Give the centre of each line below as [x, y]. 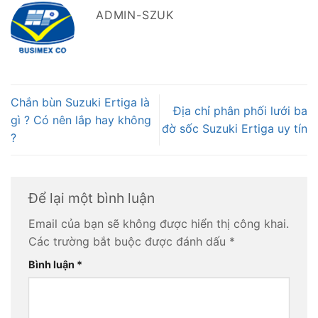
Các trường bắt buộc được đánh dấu [129, 242]
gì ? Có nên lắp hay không [81, 120]
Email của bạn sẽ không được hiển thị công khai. [159, 224]
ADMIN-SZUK [135, 15]
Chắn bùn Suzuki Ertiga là [80, 102]
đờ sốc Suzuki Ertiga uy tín [235, 129]
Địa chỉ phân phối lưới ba [240, 111]
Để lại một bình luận [93, 198]
